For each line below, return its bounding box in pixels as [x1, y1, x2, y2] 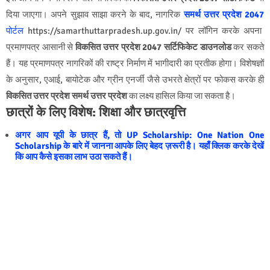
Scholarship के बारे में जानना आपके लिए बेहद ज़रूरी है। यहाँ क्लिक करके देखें [15, 140, 264, 152]
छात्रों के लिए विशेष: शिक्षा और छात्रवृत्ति [6, 104, 186, 121]
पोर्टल [6, 25, 28, 37]
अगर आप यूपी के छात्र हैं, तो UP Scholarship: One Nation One [15, 130, 264, 141]
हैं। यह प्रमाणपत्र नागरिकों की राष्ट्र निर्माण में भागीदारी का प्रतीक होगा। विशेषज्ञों [6, 58, 264, 69]
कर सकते [231, 42, 265, 53]
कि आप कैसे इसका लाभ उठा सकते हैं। [15, 151, 133, 163]
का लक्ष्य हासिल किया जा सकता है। [127, 90, 236, 102]
